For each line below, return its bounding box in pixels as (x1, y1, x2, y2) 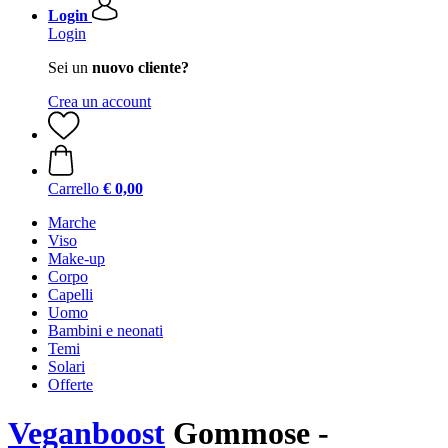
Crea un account (48, 93, 151, 110)
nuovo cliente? (92, 59, 189, 76)
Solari (48, 358, 85, 375)
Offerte (48, 376, 93, 393)
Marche (48, 214, 96, 231)
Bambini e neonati (48, 322, 163, 339)
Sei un (48, 59, 92, 76)
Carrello (48, 180, 99, 197)
